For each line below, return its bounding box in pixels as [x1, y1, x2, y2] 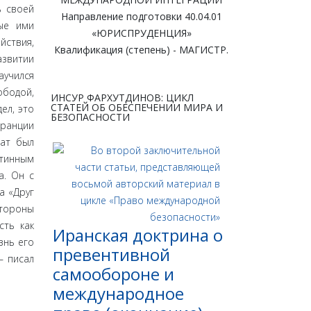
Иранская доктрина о [53, 224, 223, 247]
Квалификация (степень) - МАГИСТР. [54, 43, 228, 57]
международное [53, 282, 184, 305]
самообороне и [53, 262, 174, 286]
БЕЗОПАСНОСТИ [51, 110, 130, 124]
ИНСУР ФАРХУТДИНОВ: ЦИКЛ [51, 91, 194, 105]
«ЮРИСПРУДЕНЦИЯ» [91, 26, 192, 40]
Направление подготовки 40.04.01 [60, 10, 222, 24]
